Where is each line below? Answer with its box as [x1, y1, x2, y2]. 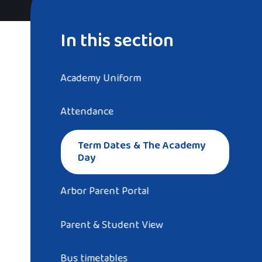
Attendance [60, 104, 114, 120]
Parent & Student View [60, 216, 164, 233]
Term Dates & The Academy [78, 137, 206, 154]
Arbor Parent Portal [60, 183, 150, 200]
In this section [60, 26, 174, 56]
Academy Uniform [60, 70, 142, 87]
